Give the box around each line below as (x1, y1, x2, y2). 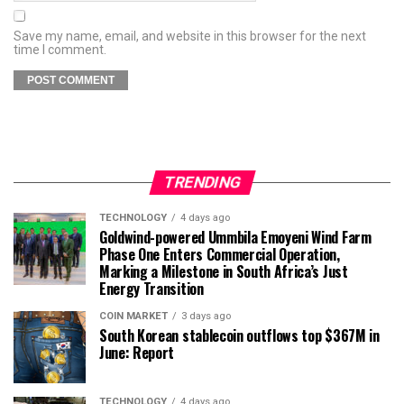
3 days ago (181, 310, 231, 322)
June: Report (99, 342, 175, 363)
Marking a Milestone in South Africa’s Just (99, 261, 348, 282)
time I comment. (14, 42, 106, 57)
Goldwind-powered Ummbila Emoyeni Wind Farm (99, 226, 372, 248)
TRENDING (161, 173, 243, 191)
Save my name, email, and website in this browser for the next (14, 29, 366, 43)
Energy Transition (99, 278, 204, 299)
